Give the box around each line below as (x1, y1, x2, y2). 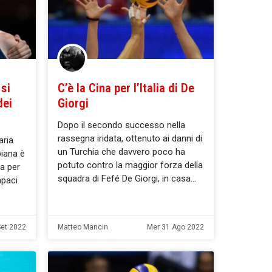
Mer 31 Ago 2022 (147, 222, 204, 231)
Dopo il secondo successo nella (58, 119, 185, 131)
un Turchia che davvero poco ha (58, 146, 185, 157)
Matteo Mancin (58, 222, 108, 231)
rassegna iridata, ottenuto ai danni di (58, 132, 202, 144)
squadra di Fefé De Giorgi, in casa (58, 172, 191, 184)
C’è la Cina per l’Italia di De (58, 80, 194, 95)
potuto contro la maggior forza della (58, 159, 203, 171)
